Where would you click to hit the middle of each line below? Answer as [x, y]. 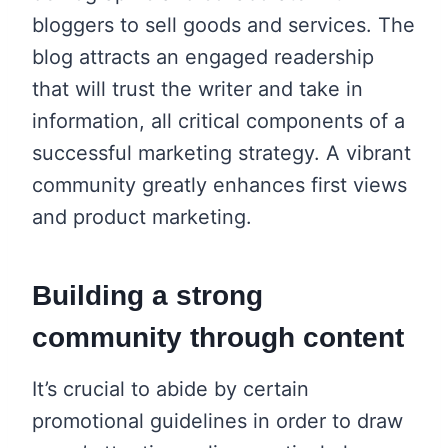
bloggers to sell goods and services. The [223, 24]
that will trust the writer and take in [197, 88]
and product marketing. [142, 216]
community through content [218, 337]
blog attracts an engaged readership [203, 56]
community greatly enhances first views [219, 184]
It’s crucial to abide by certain [170, 388]
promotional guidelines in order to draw [217, 420]
